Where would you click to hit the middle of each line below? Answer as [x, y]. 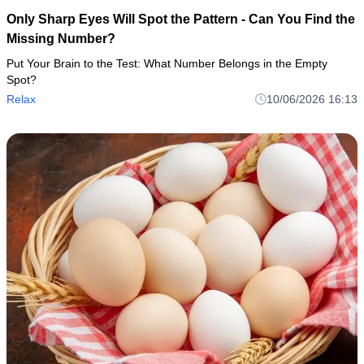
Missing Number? [61, 38]
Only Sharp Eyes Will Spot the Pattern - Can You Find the [181, 19]
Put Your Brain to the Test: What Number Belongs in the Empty [167, 63]
